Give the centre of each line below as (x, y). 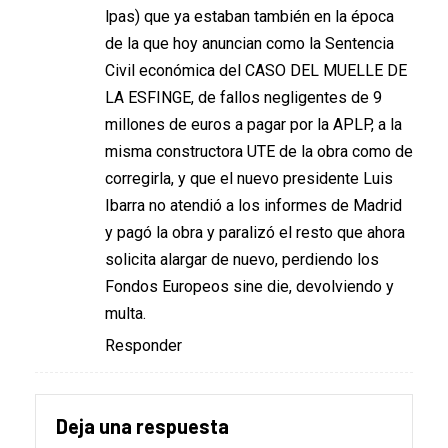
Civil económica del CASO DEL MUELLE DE (256, 71)
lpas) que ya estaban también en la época (249, 17)
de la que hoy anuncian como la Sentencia (249, 44)
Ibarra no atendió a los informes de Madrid (253, 206)
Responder (143, 346)
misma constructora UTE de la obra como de (259, 152)
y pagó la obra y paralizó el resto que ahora (255, 233)
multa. (125, 314)
